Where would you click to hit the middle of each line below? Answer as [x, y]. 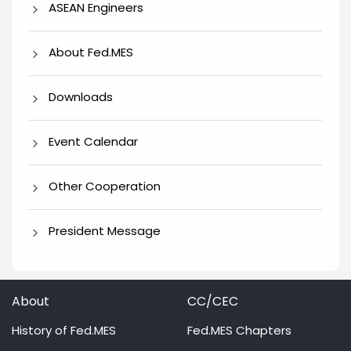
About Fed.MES [91, 52]
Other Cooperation [105, 186]
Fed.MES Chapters [239, 331]
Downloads [81, 96]
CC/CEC [213, 302]
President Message [105, 230]
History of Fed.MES [64, 331]
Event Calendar [93, 141]
